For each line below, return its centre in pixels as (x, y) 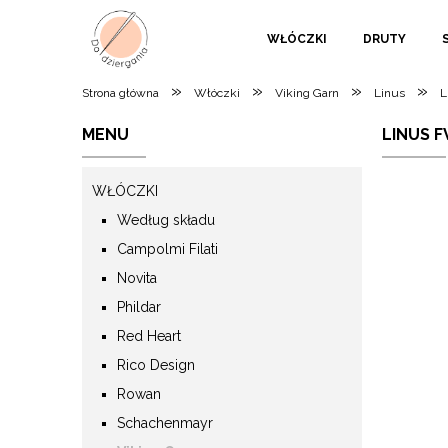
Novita (137, 277)
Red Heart (149, 335)
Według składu (166, 219)
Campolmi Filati (167, 248)
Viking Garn (307, 93)
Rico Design (156, 364)
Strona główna (120, 93)
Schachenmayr (165, 422)
